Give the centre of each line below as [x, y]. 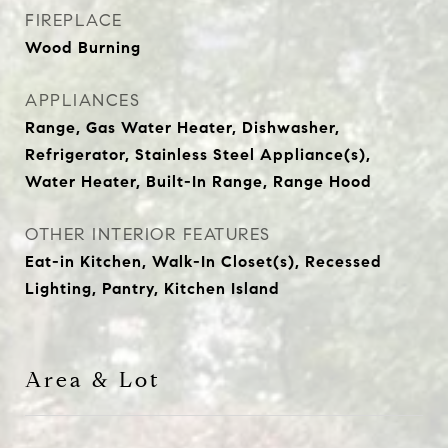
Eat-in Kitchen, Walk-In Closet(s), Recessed [203, 261]
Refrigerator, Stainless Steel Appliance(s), [198, 154]
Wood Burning [83, 47]
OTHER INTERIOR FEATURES [148, 234]
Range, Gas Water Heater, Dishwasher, [182, 127]
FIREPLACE [74, 20]
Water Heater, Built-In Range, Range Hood [198, 181]
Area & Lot [93, 380]
